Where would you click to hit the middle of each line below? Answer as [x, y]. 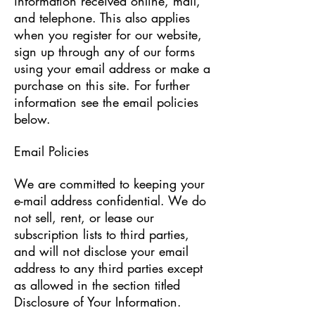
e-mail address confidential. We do [110, 200]
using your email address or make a [112, 68]
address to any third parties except [108, 268]
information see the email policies [106, 102]
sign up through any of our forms [104, 51]
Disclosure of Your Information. [98, 302]
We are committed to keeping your [109, 184]
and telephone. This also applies [102, 18]
